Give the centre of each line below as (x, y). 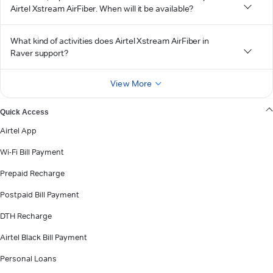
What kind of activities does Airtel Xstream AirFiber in (110, 41)
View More (131, 83)
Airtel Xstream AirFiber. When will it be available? (102, 8)
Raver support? (40, 53)
